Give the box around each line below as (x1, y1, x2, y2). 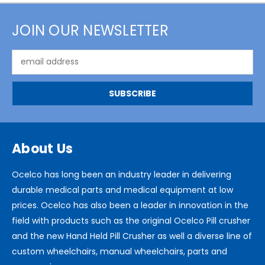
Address (12, 62, 44, 74)
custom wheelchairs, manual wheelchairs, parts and (12, 245, 227, 257)
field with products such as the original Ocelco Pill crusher (12, 214, 250, 227)
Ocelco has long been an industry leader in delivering (12, 168, 231, 180)
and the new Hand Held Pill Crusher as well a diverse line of (12, 230, 252, 242)
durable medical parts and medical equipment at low (12, 183, 233, 196)
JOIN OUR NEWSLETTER (12, 20, 169, 40)
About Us (12, 139, 73, 158)
